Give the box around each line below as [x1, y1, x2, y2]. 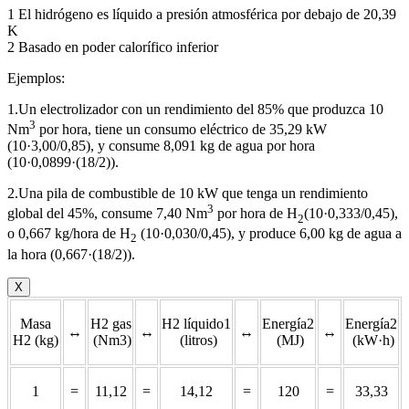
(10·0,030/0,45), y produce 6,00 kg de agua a [137, 225, 402, 242]
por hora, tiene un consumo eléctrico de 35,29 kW [36, 121, 327, 137]
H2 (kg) [13, 331, 58, 348]
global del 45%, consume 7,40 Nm [7, 205, 207, 222]
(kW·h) [348, 331, 394, 348]
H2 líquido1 [162, 315, 231, 331]
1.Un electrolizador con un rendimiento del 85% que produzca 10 [7, 100, 383, 117]
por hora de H [214, 205, 298, 222]
